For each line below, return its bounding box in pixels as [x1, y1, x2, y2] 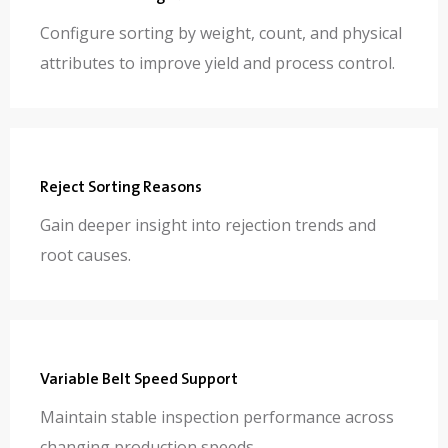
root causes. [40, 243, 131, 266]
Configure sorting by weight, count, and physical [40, 21, 402, 44]
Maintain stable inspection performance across [40, 405, 394, 428]
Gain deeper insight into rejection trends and [40, 213, 376, 236]
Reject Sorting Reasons [40, 179, 202, 196]
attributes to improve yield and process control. [40, 51, 395, 74]
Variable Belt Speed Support [40, 371, 238, 388]
